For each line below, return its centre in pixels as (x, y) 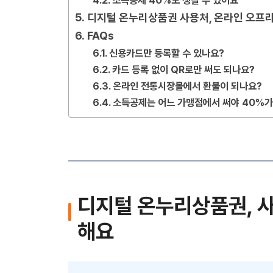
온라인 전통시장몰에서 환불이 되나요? (187, 86)
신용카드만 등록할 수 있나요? (166, 53)
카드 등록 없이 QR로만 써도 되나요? (183, 69)
